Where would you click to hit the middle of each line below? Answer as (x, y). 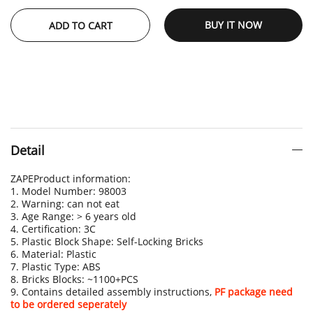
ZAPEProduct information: (71, 179)
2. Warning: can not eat (65, 204)
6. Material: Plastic (53, 254)
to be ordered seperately (68, 304)
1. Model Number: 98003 (68, 191)
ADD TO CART (80, 26)
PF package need (254, 292)
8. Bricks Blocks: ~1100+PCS (74, 279)
